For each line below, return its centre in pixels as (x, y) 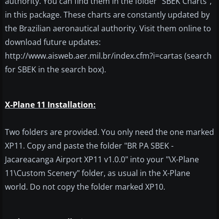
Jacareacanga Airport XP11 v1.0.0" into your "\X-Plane (102, 160)
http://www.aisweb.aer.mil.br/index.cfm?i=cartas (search (108, 56)
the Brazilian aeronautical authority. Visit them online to (108, 29)
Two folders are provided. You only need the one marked (109, 132)
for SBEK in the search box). (55, 70)
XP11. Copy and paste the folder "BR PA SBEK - (89, 146)
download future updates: (53, 42)
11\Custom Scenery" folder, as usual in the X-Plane (98, 173)
